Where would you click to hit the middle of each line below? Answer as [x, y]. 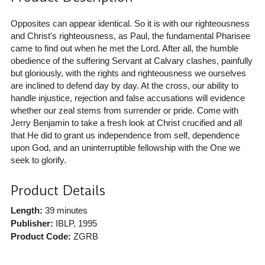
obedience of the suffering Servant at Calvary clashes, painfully [131, 60]
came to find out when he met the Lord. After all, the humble [124, 48]
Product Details [58, 190]
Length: [26, 210]
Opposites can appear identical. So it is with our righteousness [130, 23]
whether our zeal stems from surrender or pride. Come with [124, 110]
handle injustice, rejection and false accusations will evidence [127, 98]
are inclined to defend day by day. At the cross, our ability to [124, 85]
